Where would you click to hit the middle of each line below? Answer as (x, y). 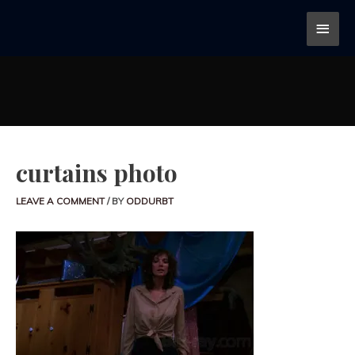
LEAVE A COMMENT (60, 200)
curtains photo (97, 172)
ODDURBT (150, 200)
